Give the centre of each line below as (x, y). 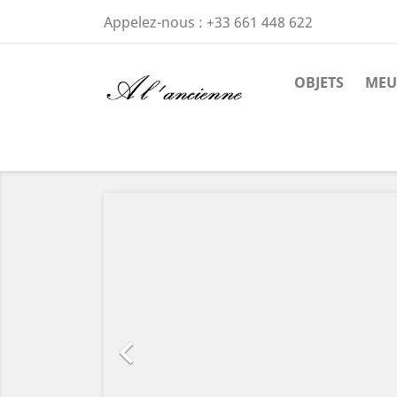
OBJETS (319, 82)
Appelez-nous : (155, 22)
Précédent (218, 201)
